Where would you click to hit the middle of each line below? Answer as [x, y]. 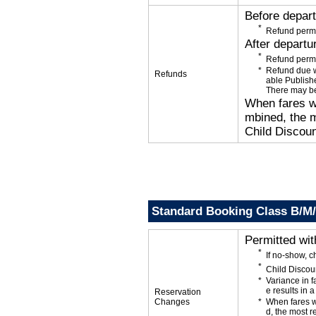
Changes [172, 302]
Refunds [171, 74]
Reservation [178, 292]
